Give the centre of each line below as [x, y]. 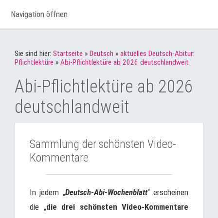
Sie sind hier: [34, 54]
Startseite [68, 54]
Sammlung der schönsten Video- [103, 144]
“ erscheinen [168, 192]
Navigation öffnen [39, 14]
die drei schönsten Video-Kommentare [117, 207]
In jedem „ [47, 192]
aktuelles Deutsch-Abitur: [157, 54]
